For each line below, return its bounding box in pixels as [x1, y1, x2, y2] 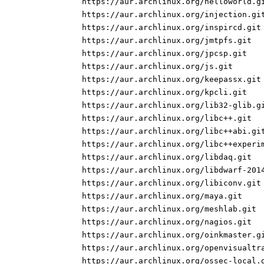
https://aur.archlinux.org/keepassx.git [82, 75, 261, 84]
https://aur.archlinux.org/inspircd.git [82, 23, 261, 32]
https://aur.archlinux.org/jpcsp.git [82, 49, 247, 58]
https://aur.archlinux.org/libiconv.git [82, 179, 261, 188]
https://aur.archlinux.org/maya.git [82, 192, 242, 201]
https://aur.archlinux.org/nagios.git [82, 217, 252, 227]
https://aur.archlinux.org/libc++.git [82, 114, 252, 123]
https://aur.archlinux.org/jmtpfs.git [82, 36, 252, 45]
